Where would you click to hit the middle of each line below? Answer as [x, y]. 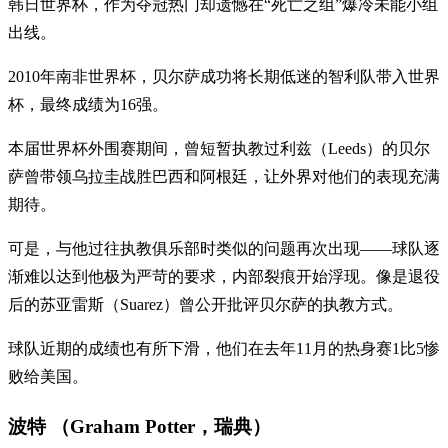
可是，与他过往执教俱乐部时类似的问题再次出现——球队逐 [224, 249]
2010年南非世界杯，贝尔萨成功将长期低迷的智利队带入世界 [224, 77]
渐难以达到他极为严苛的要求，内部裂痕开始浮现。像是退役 [224, 277]
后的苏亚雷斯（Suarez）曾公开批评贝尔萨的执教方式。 [205, 305]
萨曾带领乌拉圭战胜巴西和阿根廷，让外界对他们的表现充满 [224, 177]
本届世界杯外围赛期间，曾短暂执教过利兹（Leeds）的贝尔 [219, 149]
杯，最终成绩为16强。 [88, 105]
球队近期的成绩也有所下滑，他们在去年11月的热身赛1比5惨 [224, 349]
